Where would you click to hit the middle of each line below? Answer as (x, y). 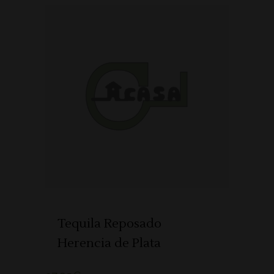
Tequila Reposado (109, 224)
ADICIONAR (132, 96)
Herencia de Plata (109, 243)
